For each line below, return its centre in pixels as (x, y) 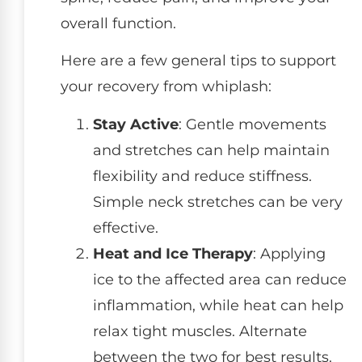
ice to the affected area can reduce (220, 279)
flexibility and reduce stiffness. (202, 176)
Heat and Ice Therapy (173, 253)
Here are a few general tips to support (198, 61)
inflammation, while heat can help (218, 305)
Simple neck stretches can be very (218, 202)
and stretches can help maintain (211, 150)
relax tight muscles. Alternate (200, 331)
